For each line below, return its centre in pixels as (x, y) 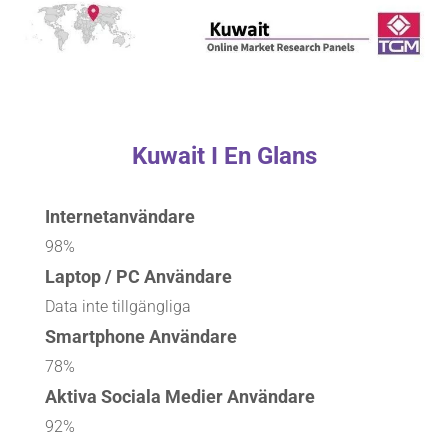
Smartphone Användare (141, 336)
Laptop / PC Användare (138, 276)
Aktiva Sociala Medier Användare (180, 396)
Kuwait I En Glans (224, 156)
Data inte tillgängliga (118, 306)
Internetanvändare (120, 216)
